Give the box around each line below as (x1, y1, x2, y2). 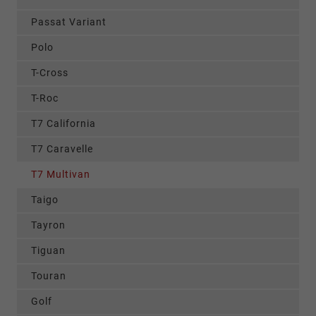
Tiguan (31, 245, 66, 257)
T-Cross (31, 67, 68, 79)
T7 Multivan (31, 169, 90, 181)
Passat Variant (31, 16, 107, 28)
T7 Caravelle (31, 143, 93, 155)
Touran (31, 270, 66, 282)
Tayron (31, 219, 66, 231)
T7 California (31, 118, 96, 130)
